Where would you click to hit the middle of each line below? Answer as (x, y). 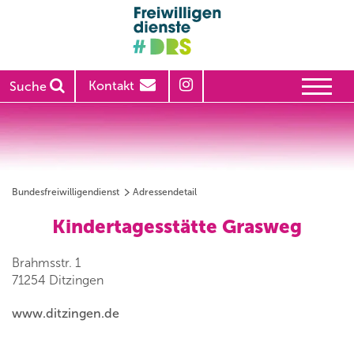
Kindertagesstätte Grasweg (177, 227)
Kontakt (111, 86)
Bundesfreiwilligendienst (66, 192)
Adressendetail (165, 192)
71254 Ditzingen (58, 281)
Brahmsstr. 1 (46, 263)
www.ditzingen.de (66, 314)
